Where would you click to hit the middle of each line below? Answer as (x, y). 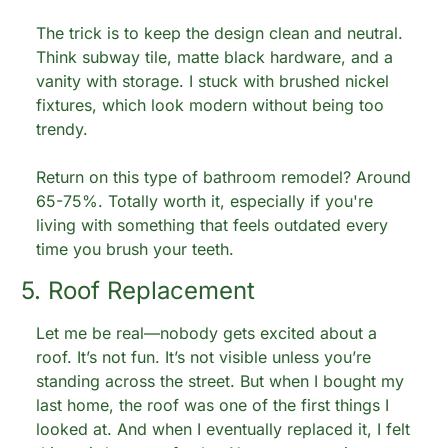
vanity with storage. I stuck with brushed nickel (212, 81)
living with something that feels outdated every (212, 225)
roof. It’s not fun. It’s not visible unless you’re (203, 357)
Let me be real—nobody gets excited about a (206, 333)
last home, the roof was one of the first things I (212, 405)
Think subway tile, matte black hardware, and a (214, 57)
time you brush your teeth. (135, 249)
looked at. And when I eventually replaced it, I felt (223, 429)
